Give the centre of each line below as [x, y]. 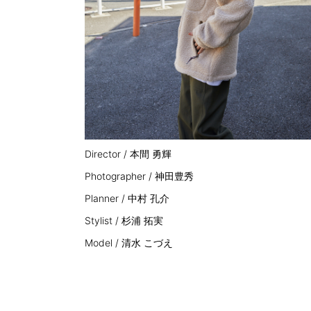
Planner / [106, 198]
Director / [107, 153]
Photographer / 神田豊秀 [139, 176]
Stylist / [103, 220]
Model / [103, 242]
